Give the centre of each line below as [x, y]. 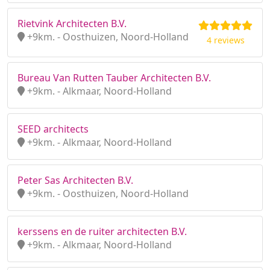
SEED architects [53, 129]
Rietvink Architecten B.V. [72, 24]
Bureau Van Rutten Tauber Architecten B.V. [114, 78]
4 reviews [225, 40]
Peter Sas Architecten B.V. [75, 180]
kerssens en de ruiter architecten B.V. [102, 231]
